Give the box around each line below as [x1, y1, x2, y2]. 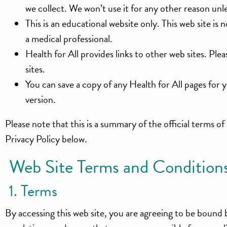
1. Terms [5, 179, 58, 203]
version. [25, 92, 56, 107]
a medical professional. [25, 31, 113, 47]
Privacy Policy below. [5, 131, 88, 147]
